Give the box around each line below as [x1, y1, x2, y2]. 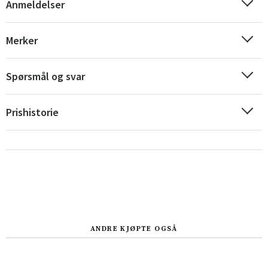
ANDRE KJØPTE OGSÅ [90, 224, 178, 233]
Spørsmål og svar [6, 69, 85, 83]
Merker [6, 33, 38, 47]
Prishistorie [6, 105, 59, 119]
